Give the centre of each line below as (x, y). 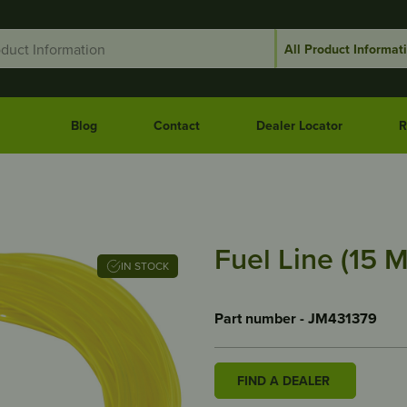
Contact (176, 125)
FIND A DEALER (283, 381)
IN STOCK (151, 266)
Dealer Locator (299, 125)
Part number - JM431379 (296, 318)
